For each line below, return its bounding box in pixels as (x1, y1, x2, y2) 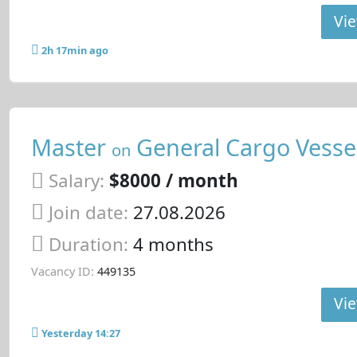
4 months (132, 231, 214, 257)
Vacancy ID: (30, 263, 94, 279)
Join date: (48, 200, 128, 226)
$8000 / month (108, 168, 238, 194)
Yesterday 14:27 (41, 326, 120, 341)
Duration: (48, 231, 133, 257)
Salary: (48, 168, 104, 194)
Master (30, 131, 112, 163)
